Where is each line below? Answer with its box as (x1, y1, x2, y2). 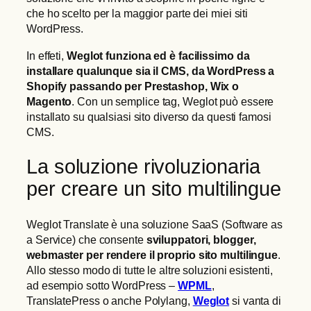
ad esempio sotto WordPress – (26, 279, 178, 292)
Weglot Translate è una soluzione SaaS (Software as (26, 218, 283, 231)
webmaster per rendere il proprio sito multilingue (26, 249, 278, 262)
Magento (26, 94, 72, 108)
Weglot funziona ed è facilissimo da (66, 49, 250, 62)
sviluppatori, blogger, (146, 233, 256, 246)
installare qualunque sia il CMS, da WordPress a (26, 64, 275, 77)
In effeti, (26, 49, 67, 62)
